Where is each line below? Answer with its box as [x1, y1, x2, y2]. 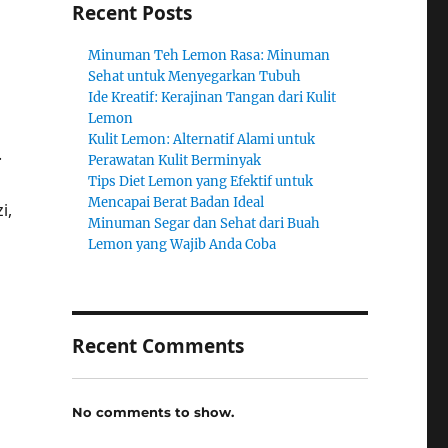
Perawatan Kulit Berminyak [88, 152, 262, 169]
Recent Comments [71, 333, 244, 359]
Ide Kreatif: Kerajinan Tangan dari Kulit [88, 89, 337, 106]
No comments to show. [71, 403, 234, 420]
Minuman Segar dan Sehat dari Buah [88, 215, 321, 232]
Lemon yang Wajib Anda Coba [88, 236, 277, 253]
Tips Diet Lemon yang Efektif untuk [88, 173, 314, 190]
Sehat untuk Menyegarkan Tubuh [88, 68, 302, 85]
